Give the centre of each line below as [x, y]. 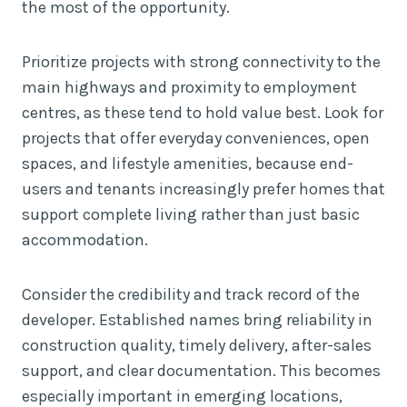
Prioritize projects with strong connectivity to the [201, 61]
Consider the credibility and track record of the [191, 294]
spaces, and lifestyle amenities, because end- [188, 163]
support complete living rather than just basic [191, 214]
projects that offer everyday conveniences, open [196, 138]
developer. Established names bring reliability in [197, 319]
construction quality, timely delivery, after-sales [197, 345]
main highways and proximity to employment [189, 87]
